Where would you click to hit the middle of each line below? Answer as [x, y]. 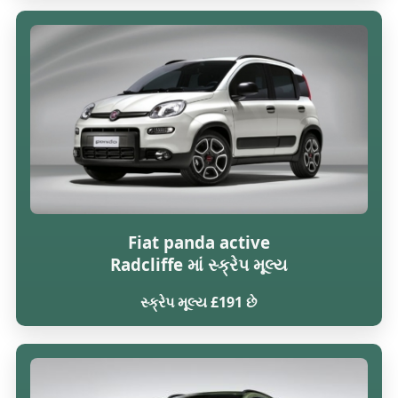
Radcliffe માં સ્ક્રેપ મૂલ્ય [199, 264]
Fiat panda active [199, 242]
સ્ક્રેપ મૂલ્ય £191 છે [199, 302]
